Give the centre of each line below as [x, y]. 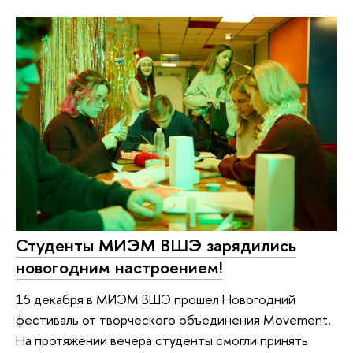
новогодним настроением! [119, 268]
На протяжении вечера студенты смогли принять [162, 340]
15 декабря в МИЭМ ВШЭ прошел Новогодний [156, 299]
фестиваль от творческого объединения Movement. [173, 319]
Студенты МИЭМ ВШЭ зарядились [156, 245]
